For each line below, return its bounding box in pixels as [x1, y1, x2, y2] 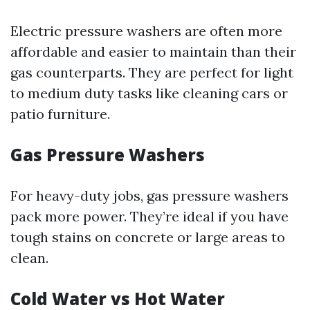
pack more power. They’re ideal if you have [10, 208, 289, 225]
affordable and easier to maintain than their [10, 43, 296, 60]
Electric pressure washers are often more [10, 22, 282, 39]
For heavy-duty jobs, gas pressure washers [10, 187, 289, 204]
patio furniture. [10, 105, 110, 122]
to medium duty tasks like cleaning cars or [10, 84, 288, 102]
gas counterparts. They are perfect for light [10, 64, 293, 81]
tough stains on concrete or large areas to [10, 228, 285, 246]
